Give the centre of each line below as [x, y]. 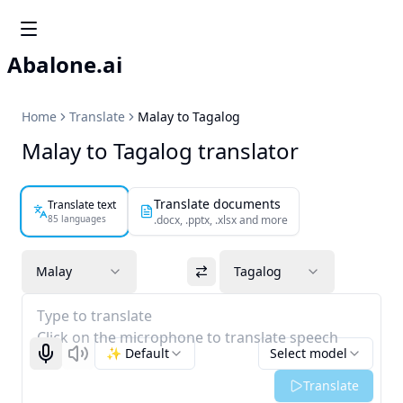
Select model [309, 353]
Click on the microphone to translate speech [188, 337]
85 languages [77, 218]
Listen [95, 361]
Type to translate [94, 316]
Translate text [82, 204]
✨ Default [138, 353]
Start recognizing [97, 361]
